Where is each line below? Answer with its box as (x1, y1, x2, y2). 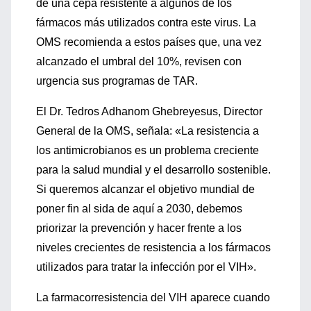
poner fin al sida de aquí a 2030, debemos (36, 203, 242, 215)
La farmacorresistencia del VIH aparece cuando (36, 292, 270, 303)
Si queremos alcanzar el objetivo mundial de (36, 183, 255, 195)
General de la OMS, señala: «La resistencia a (36, 125, 259, 137)
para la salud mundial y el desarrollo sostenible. (36, 164, 271, 176)
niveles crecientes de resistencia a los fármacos (36, 242, 271, 253)
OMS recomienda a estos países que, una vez (36, 36, 262, 48)
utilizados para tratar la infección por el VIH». (36, 261, 256, 273)
